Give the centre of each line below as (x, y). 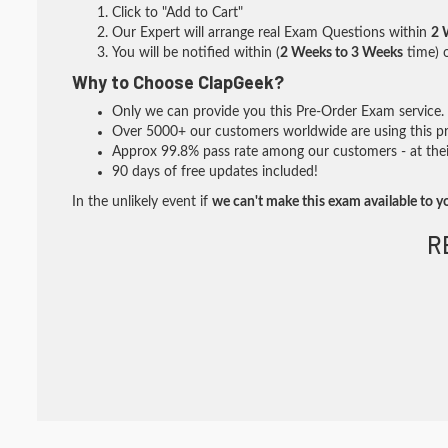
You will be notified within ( (196, 53)
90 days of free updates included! (215, 172)
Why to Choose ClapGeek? (178, 82)
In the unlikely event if (142, 202)
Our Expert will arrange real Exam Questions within (271, 33)
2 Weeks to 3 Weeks (341, 53)
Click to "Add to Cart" (177, 13)
